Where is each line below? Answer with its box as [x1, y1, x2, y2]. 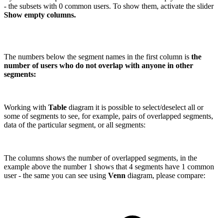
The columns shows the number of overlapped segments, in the [4, 154, 197, 163]
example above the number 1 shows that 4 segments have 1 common [4, 163, 214, 171]
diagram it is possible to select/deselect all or [67, 103, 203, 112]
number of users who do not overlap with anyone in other [4, 61, 193, 70]
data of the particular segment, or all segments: [4, 121, 145, 129]
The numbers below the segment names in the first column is [4, 53, 189, 61]
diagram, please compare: [126, 171, 205, 180]
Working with [4, 103, 48, 112]
